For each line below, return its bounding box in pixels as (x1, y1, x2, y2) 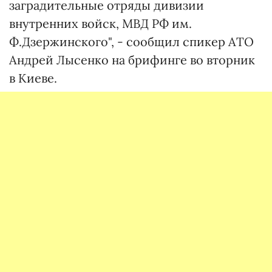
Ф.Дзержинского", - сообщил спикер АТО (9, 34, 254, 49)
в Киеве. (9, 70, 57, 86)
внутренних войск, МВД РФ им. (9, 16, 192, 31)
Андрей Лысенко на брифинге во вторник (9, 52, 255, 67)
